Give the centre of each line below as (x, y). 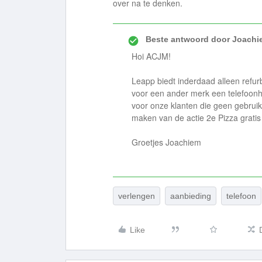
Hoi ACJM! (151, 56)
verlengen (137, 196)
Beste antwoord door (188, 39)
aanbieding (191, 196)
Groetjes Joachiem (166, 142)
